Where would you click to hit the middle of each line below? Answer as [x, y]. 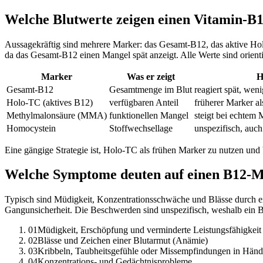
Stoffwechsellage [141, 128]
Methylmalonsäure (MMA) [57, 115]
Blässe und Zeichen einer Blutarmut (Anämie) [123, 241]
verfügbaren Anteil [144, 102]
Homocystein [31, 128]
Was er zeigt [151, 76]
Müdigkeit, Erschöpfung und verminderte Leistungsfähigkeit [149, 230]
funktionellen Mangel [149, 115]
